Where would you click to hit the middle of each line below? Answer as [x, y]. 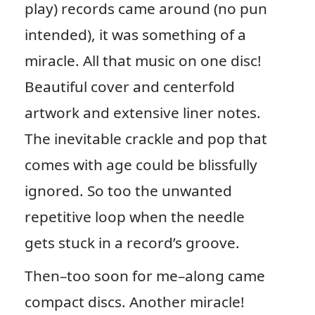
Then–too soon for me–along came [144, 275]
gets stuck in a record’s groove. [132, 242]
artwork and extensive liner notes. [142, 112]
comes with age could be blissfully [141, 164]
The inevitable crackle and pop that [146, 138]
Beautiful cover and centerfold [129, 86]
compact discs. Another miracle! [134, 301]
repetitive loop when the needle [134, 216]
